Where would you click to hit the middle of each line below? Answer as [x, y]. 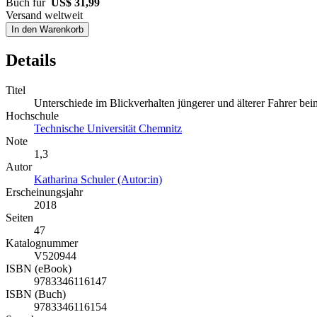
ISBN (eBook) [39, 268]
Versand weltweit [44, 15]
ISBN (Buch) [36, 294]
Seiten [19, 217]
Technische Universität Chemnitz [108, 128]
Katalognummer [42, 243]
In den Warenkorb [47, 29]
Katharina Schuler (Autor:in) [98, 179]
